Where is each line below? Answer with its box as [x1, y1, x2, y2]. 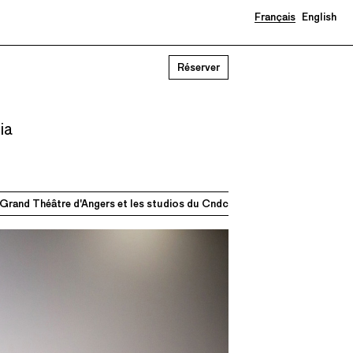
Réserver [176, 61, 220, 74]
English [302, 10, 336, 24]
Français [254, 10, 295, 24]
